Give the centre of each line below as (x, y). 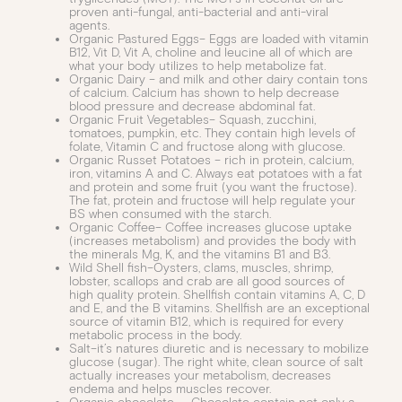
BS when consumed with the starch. (170, 214)
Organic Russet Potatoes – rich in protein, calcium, (211, 160)
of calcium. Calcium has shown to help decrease (204, 92)
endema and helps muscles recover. (170, 389)
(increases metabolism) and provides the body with (213, 240)
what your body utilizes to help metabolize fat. (197, 66)
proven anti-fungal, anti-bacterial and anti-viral (199, 12)
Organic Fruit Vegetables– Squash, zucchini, (192, 119)
